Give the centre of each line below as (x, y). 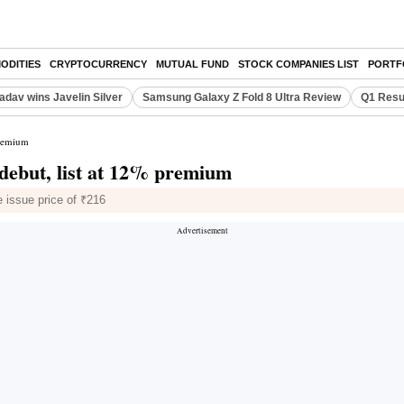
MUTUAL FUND (193, 64)
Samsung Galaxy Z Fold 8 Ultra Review (242, 97)
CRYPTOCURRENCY (98, 64)
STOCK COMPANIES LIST (298, 64)
